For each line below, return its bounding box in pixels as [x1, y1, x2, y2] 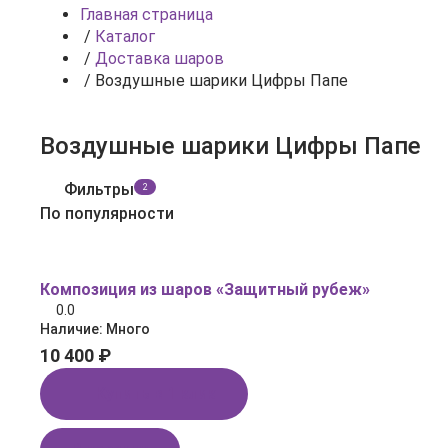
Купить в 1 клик [96, 384, 216, 403]
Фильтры [64, 180, 134, 199]
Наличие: [40, 321, 106, 337]
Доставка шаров [95, 49, 224, 68]
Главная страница [80, 5, 213, 24]
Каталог [95, 27, 155, 46]
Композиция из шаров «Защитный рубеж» [40, 280, 370, 299]
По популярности [40, 204, 174, 223]
